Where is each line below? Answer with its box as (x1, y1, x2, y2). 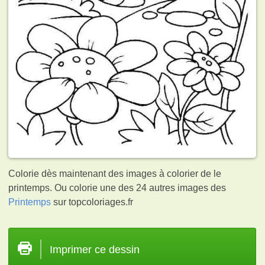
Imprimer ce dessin (50, 243, 140, 256)
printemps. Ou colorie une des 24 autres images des (8, 182, 227, 193)
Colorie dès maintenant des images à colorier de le (8, 168, 222, 179)
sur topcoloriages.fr (51, 196, 134, 207)
